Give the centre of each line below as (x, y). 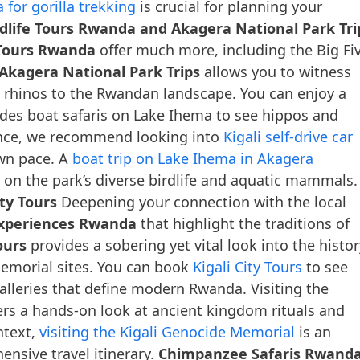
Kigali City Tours (247, 266)
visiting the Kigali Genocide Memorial (167, 331)
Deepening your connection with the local (202, 201)
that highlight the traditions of (243, 223)
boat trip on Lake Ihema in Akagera (193, 158)
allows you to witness (276, 71)
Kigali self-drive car (288, 136)
